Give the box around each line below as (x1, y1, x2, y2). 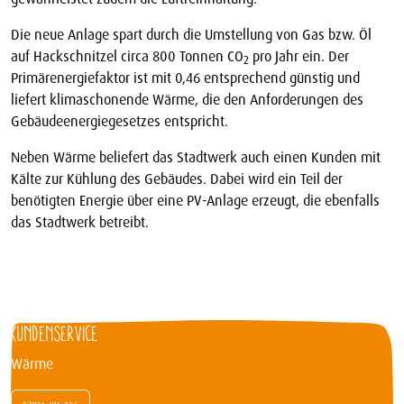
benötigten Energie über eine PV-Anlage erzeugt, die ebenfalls (11, 190, 380, 210)
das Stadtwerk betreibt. (11, 212, 149, 232)
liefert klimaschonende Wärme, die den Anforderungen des (11, 89, 363, 109)
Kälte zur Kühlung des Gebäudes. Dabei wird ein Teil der (11, 169, 343, 188)
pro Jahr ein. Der (249, 46, 349, 66)
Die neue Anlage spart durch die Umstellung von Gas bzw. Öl (11, 24, 372, 44)
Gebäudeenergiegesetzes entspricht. (11, 111, 228, 131)
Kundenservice (11, 320, 98, 345)
